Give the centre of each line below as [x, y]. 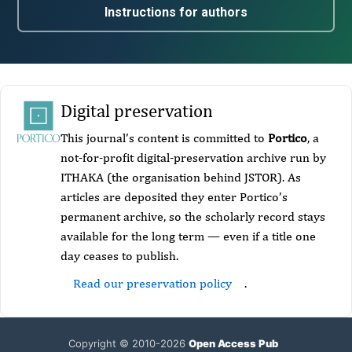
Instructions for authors [176, 13]
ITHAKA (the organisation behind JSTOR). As [181, 178]
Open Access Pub [233, 343]
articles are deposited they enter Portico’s [174, 197]
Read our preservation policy [152, 284]
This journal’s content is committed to [164, 138]
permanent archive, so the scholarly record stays [193, 217]
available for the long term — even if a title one [188, 236]
